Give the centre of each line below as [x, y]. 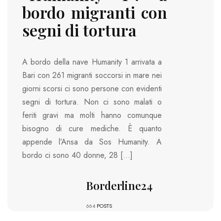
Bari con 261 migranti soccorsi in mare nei [92, 75]
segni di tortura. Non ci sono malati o [92, 102]
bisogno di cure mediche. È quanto [92, 128]
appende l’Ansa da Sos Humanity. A [92, 142]
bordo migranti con [95, 12]
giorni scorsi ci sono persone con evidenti [92, 88]
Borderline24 [119, 185]
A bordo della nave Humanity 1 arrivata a [92, 62]
